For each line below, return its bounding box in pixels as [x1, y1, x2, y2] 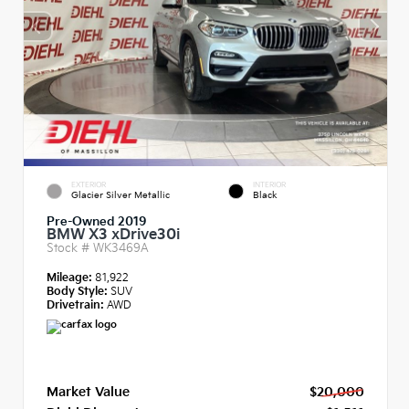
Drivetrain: [47, 298, 104, 311]
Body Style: [47, 284, 108, 298]
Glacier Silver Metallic [71, 189, 170, 201]
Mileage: [47, 270, 95, 284]
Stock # [47, 240, 93, 255]
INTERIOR [253, 180, 286, 189]
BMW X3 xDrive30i [47, 225, 180, 243]
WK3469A [93, 240, 149, 255]
